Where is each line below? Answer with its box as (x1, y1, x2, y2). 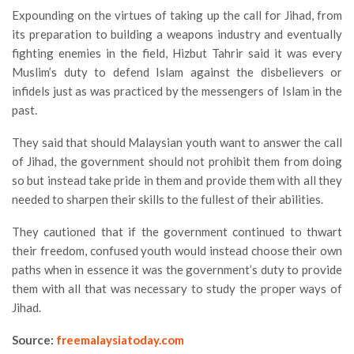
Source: (12, 333, 56, 347)
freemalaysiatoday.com (56, 333, 184, 347)
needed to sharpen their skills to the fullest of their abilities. (12, 192, 323, 206)
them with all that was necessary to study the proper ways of (12, 281, 342, 296)
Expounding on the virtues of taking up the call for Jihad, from (12, 8, 342, 22)
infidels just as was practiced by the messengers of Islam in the (12, 84, 342, 98)
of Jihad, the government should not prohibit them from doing (12, 154, 342, 168)
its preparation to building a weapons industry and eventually (12, 27, 342, 41)
